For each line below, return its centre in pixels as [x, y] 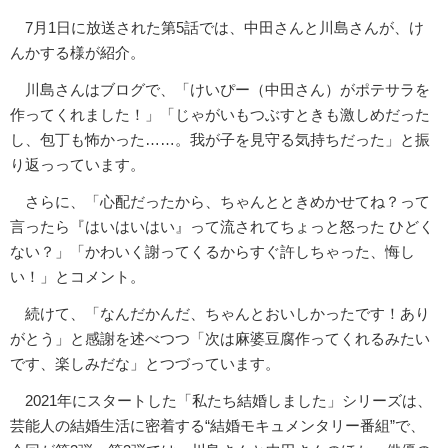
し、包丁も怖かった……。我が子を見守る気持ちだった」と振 [220, 140]
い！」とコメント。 [77, 277]
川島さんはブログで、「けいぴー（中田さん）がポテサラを [220, 90]
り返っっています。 [77, 165]
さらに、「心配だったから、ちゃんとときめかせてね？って [220, 202]
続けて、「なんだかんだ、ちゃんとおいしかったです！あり [220, 314]
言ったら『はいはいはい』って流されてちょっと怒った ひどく [222, 227]
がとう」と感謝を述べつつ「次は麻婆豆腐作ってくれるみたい [220, 339]
